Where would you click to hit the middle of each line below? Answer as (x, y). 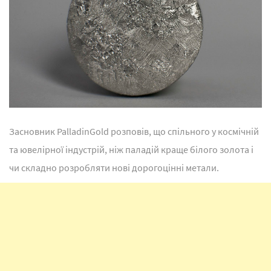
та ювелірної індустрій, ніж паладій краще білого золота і (131, 149)
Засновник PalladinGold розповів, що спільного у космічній (134, 131)
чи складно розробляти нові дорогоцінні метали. (114, 167)
